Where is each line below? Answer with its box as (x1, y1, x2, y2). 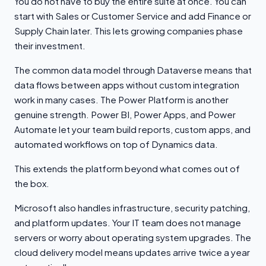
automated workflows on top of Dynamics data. (14, 138, 218, 150)
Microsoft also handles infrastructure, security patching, (14, 202, 250, 213)
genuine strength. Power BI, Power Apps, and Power (14, 109, 236, 120)
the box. (14, 178, 49, 189)
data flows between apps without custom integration (14, 79, 239, 90)
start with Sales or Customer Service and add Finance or (14, 10, 251, 21)
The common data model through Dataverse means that (14, 64, 252, 75)
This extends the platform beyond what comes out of (14, 163, 240, 174)
